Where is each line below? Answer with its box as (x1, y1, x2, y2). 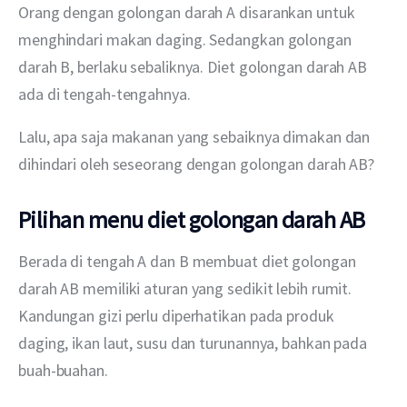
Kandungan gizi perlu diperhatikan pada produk (18, 305, 338, 327)
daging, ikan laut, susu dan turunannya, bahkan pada (18, 333, 371, 354)
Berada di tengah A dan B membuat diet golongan (18, 251, 360, 273)
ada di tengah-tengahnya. (18, 83, 191, 104)
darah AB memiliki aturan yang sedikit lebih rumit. (18, 278, 356, 300)
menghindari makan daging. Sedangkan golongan (18, 28, 355, 50)
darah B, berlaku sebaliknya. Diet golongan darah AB (18, 55, 371, 77)
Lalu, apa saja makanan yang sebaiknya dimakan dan (18, 125, 374, 147)
